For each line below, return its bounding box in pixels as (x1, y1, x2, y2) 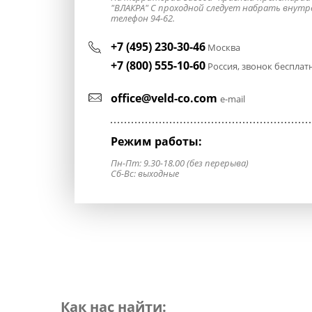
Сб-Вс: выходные (111, 167, 179, 180)
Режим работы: (111, 134, 202, 149)
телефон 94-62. (111, 12, 175, 24)
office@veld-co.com (111, 91, 220, 106)
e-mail (220, 93, 245, 105)
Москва (205, 41, 240, 54)
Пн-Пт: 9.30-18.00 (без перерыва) (111, 157, 251, 169)
